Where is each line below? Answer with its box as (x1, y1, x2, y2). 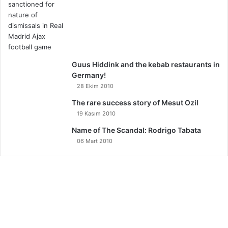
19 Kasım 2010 (77, 110, 116, 117)
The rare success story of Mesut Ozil (72, 98, 198, 107)
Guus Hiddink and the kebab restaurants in (72, 60, 220, 69)
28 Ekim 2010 (77, 82, 113, 90)
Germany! (72, 71, 106, 79)
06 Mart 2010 (77, 137, 112, 145)
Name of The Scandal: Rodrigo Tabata (72, 126, 201, 134)
